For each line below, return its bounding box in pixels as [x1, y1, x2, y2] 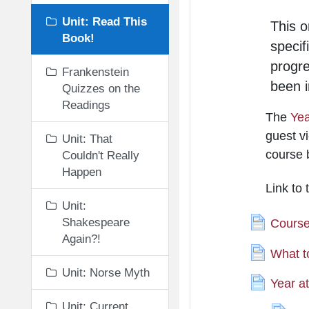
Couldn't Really [62, 149, 139, 161]
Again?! [62, 232, 101, 245]
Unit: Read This [62, 15, 147, 28]
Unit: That [62, 132, 112, 145]
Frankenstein [62, 66, 129, 78]
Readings [62, 99, 110, 111]
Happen [62, 166, 101, 178]
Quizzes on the [62, 82, 140, 94]
